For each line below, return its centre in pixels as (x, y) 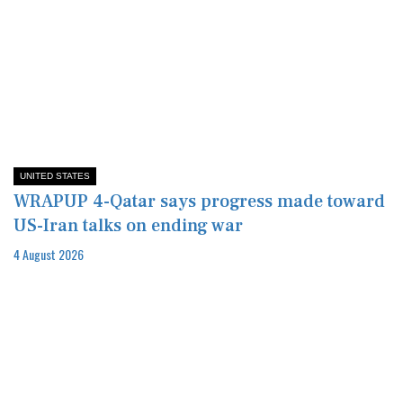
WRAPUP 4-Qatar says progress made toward (199, 201)
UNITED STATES (55, 175)
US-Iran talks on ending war (128, 225)
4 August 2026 (49, 254)
